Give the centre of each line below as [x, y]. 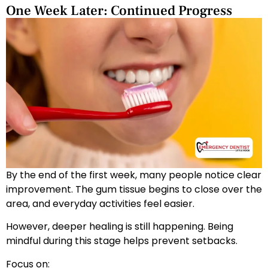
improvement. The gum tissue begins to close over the [134, 189]
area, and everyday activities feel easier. [100, 203]
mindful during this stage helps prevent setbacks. [122, 241]
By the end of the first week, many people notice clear [134, 175]
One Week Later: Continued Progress [119, 10]
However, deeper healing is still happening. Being [120, 227]
